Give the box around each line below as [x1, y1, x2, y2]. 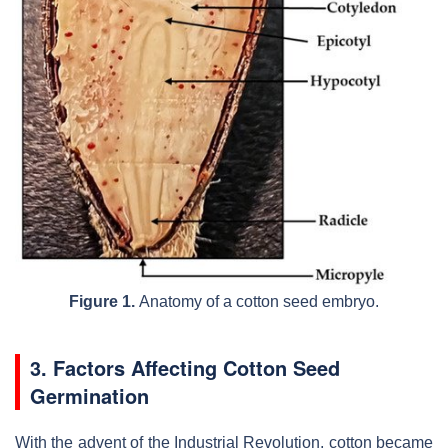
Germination [30, 380, 149, 410]
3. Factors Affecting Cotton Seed [30, 352, 340, 382]
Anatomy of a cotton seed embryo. [135, 292, 379, 310]
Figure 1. [69, 292, 135, 310]
